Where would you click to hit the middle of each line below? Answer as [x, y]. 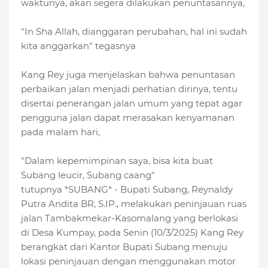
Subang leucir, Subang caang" [88, 175]
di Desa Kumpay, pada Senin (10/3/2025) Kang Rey [132, 232]
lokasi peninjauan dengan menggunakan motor [128, 261]
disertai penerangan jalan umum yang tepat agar [132, 103]
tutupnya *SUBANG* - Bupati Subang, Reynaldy [127, 189]
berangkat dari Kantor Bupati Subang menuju [124, 246]
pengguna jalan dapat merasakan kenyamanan [128, 117]
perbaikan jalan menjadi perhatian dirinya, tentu [129, 89]
